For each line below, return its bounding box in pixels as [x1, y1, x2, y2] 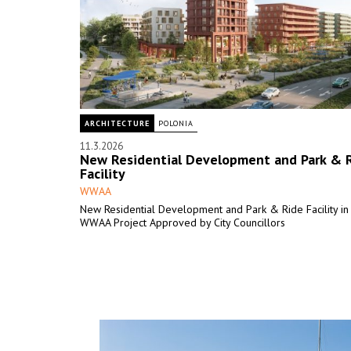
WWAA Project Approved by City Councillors [80, 215, 285, 230]
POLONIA [158, 118, 194, 128]
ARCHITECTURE [85, 118, 150, 128]
